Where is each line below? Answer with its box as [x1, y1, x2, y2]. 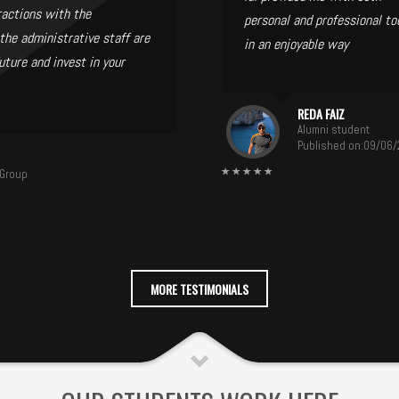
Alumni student [297, 121, 370, 137]
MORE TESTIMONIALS [151, 279, 248, 298]
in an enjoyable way [244, 34, 348, 53]
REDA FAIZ [297, 103, 345, 123]
